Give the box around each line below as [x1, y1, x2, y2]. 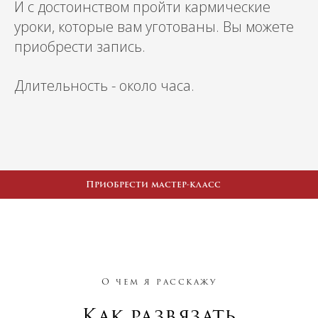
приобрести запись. [14, 37, 146, 56]
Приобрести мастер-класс [85, 177, 221, 191]
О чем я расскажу [102, 275, 216, 288]
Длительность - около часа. [14, 76, 194, 95]
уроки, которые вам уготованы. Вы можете [14, 17, 294, 36]
